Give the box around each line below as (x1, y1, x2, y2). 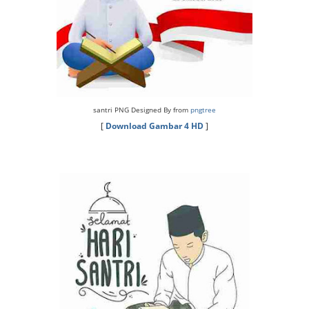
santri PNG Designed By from (93, 105, 190, 114)
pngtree (190, 105, 216, 114)
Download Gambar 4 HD (106, 120, 203, 132)
